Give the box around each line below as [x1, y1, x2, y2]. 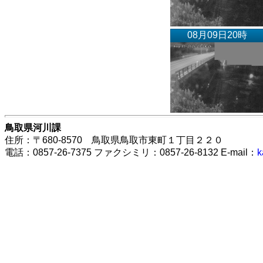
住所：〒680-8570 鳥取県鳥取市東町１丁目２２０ [5, 134, 223, 145]
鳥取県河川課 [5, 122, 61, 133]
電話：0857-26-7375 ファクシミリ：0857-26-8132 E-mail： [5, 147, 257, 157]
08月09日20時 [187, 29, 247, 40]
